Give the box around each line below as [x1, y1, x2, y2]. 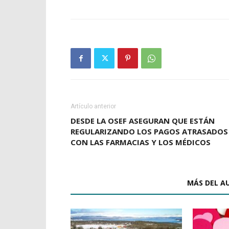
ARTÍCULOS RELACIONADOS [77, 178, 175, 188]
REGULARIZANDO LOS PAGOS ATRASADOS [71, 126, 228, 136]
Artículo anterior [71, 103, 116, 110]
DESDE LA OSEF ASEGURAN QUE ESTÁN [71, 116, 215, 126]
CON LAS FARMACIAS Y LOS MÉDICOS [71, 137, 211, 147]
